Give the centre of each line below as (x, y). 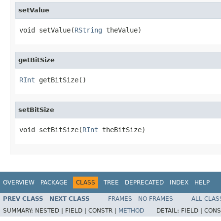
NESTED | (50, 211)
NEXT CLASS (70, 199)
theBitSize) (122, 129)
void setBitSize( (51, 129)
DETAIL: (169, 211)
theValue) (122, 30)
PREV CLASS (23, 199)
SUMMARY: (19, 211)
